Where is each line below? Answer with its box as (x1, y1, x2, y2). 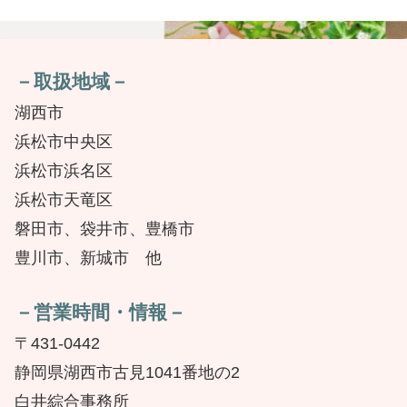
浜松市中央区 (15, 133, 113, 152)
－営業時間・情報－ (15, 302, 186, 323)
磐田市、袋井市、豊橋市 (15, 220, 194, 239)
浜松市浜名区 (15, 162, 113, 181)
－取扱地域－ (15, 71, 129, 93)
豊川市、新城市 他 (15, 249, 162, 268)
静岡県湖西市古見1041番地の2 (15, 363, 240, 382)
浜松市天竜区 (15, 191, 113, 210)
